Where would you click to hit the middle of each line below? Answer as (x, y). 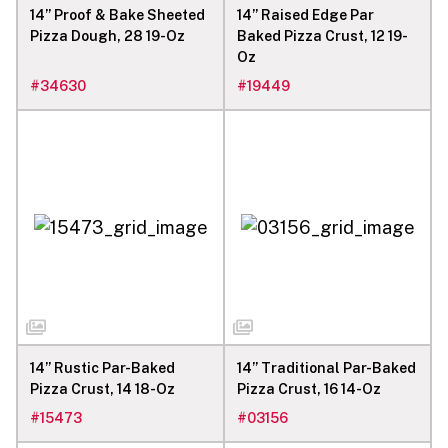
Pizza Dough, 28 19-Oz (107, 35)
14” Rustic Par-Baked (102, 367)
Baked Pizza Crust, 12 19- (322, 35)
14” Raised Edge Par (305, 14)
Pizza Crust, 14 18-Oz (102, 388)
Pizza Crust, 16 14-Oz (309, 388)
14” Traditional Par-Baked (326, 367)
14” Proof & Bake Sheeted (117, 14)
